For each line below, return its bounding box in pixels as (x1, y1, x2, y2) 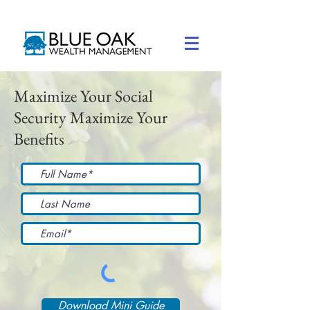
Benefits (14, 128, 68, 149)
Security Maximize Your (14, 107, 167, 128)
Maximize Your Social (14, 85, 153, 107)
